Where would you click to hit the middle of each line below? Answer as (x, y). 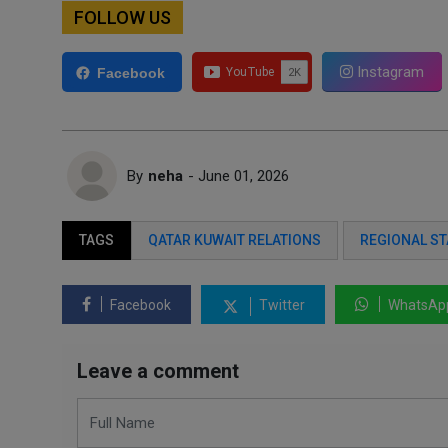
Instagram (388, 72)
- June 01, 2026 (238, 176)
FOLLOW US (122, 17)
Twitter (280, 305)
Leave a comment (158, 371)
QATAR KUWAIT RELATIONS (234, 240)
